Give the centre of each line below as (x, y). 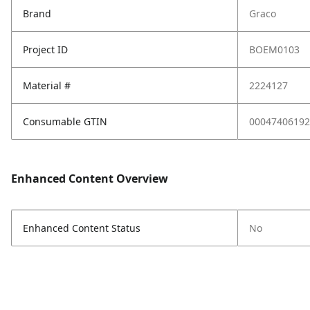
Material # (47, 85)
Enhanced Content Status (82, 228)
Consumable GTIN (65, 121)
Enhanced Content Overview (90, 179)
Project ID (45, 49)
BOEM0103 (274, 49)
